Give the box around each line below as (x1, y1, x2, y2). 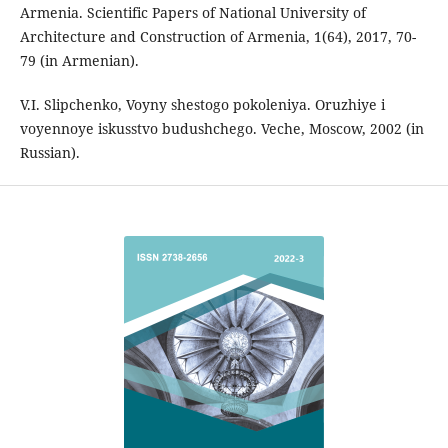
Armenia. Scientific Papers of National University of (19, 2, 366, 22)
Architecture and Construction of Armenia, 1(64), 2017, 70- (19, 26, 416, 46)
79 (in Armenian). (19, 50, 139, 70)
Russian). (19, 142, 80, 162)
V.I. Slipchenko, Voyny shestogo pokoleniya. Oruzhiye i (19, 94, 385, 114)
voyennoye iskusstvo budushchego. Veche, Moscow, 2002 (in (19, 118, 424, 138)
